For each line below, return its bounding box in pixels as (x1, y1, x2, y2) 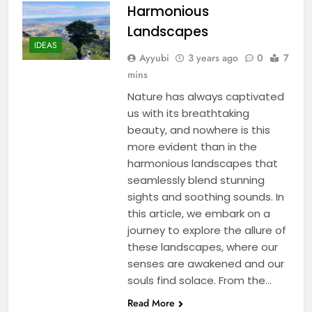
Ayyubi (139, 50, 169, 65)
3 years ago (187, 50, 238, 65)
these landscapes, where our (127, 239, 278, 254)
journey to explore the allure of (127, 222, 286, 237)
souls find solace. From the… (127, 272, 272, 288)
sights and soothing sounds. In (127, 189, 284, 204)
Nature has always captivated (127, 88, 284, 104)
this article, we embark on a (127, 205, 270, 221)
